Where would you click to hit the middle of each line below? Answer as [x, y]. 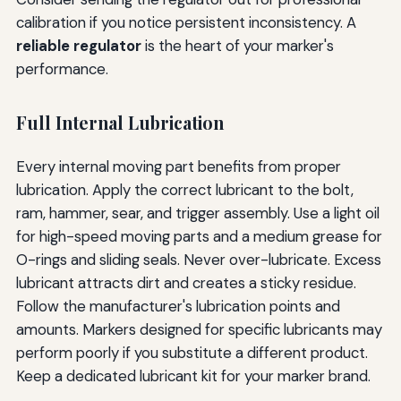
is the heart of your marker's [237, 46]
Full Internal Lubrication [119, 123]
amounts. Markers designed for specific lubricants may [199, 329]
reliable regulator [78, 46]
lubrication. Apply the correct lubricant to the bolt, [184, 189]
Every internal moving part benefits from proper [178, 166]
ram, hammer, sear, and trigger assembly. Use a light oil [197, 213]
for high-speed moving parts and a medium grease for [199, 236]
